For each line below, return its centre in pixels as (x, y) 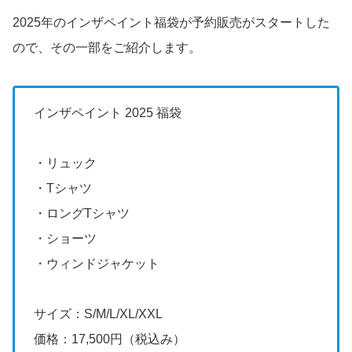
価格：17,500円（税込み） (110, 339)
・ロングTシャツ (82, 214)
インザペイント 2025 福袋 (108, 113)
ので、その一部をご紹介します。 (107, 48)
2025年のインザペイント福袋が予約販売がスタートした (171, 23)
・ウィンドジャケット (97, 264)
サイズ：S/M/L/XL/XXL (98, 314)
